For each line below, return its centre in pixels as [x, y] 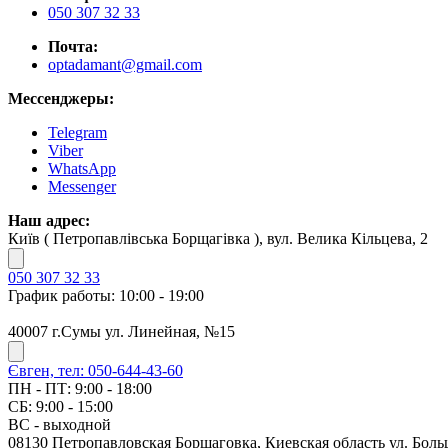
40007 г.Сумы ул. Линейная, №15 [121, 331]
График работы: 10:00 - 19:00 [106, 295]
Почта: [73, 46]
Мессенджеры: [61, 98]
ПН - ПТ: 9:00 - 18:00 [80, 388]
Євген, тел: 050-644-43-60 [95, 370]
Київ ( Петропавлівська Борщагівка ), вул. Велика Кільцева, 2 [218, 238]
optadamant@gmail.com [125, 64]
